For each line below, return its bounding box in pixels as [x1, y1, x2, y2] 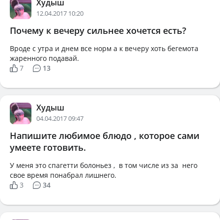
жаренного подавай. [10, 54, 79, 63]
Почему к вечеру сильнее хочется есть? [10, 25, 186, 36]
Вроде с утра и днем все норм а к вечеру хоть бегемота [10, 44, 198, 53]
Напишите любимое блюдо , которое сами [10, 130, 199, 141]
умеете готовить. [10, 141, 86, 153]
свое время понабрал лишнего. [10, 170, 116, 180]
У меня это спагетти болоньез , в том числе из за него [10, 161, 199, 170]
